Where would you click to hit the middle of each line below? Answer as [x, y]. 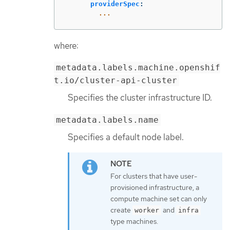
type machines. [134, 221]
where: [66, 45]
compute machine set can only [159, 198]
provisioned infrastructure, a [155, 187]
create [121, 210]
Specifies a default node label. [126, 137]
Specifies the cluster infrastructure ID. [140, 98]
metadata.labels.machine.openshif [138, 68]
